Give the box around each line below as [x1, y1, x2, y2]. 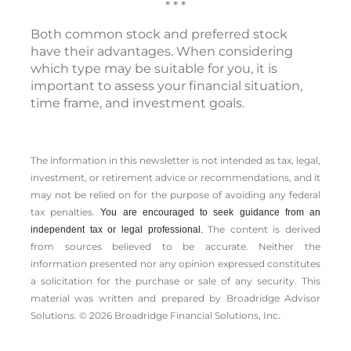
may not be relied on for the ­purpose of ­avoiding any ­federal [31, 188, 320, 201]
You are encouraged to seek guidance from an [100, 206, 321, 218]
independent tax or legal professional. [31, 223, 208, 235]
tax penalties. [31, 205, 101, 218]
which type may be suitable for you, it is [31, 60, 277, 76]
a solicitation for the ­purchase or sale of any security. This [31, 274, 320, 287]
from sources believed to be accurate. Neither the [31, 240, 320, 252]
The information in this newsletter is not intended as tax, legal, [31, 154, 320, 166]
